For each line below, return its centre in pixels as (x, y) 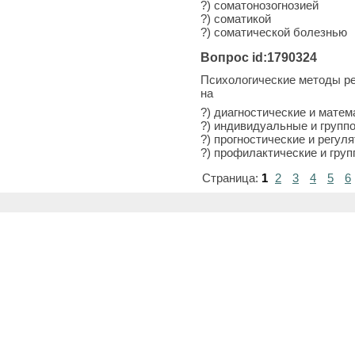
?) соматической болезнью (274, 32)
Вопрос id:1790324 (259, 57)
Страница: (230, 177)
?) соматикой (236, 18)
